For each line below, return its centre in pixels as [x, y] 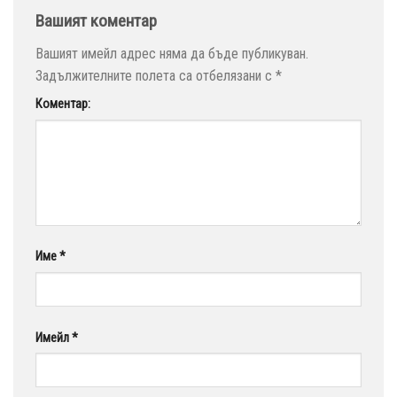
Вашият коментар [98, 20]
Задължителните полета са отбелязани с [156, 76]
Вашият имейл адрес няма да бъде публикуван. [172, 54]
